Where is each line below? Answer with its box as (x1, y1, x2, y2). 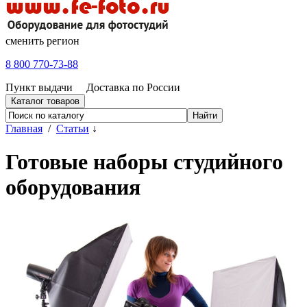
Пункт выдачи (5, 81, 73, 93)
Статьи (56, 122, 89, 134)
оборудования (5, 175, 140, 200)
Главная (5, 122, 42, 134)
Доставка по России (86, 81, 180, 93)
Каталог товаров (11, 95, 79, 106)
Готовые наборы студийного (5, 149, 283, 175)
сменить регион (5, 34, 79, 47)
